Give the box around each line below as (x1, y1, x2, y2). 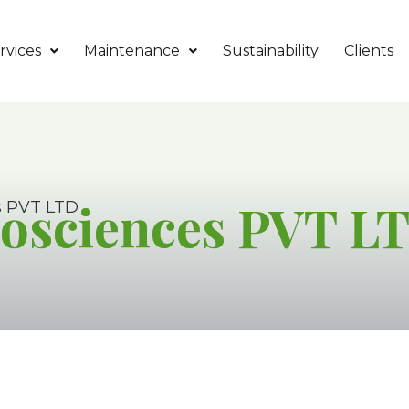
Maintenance (84, 42, 180, 59)
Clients (344, 42, 393, 59)
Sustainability (223, 42, 319, 59)
